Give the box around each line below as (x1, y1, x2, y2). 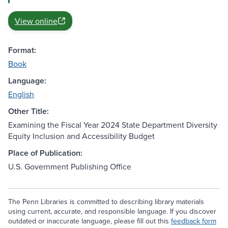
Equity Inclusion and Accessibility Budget (8, 130, 155, 142)
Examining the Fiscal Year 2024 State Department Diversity (8, 119, 217, 131)
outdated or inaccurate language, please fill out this (8, 216, 171, 226)
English (8, 89, 34, 100)
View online (15, 15, 58, 27)
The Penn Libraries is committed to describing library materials (8, 196, 204, 207)
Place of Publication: (8, 147, 82, 159)
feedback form (171, 216, 216, 226)
